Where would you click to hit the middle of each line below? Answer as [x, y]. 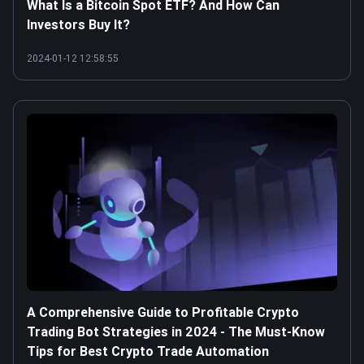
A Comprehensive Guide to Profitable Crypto [163, 312]
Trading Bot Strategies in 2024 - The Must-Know [176, 331]
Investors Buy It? [78, 24]
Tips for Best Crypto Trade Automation [148, 351]
